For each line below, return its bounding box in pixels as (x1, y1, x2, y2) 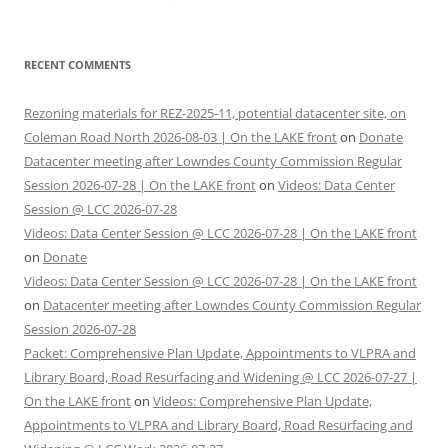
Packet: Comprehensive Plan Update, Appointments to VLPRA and (24, 344, 416, 362)
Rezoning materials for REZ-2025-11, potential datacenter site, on (24, 104, 406, 122)
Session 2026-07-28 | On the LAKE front (24, 176, 256, 194)
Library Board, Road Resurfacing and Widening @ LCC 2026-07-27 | (24, 368, 417, 386)
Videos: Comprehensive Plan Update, (153, 392, 372, 410)
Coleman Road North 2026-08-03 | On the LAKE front (24, 128, 337, 146)
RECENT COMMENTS (24, 57, 131, 72)
